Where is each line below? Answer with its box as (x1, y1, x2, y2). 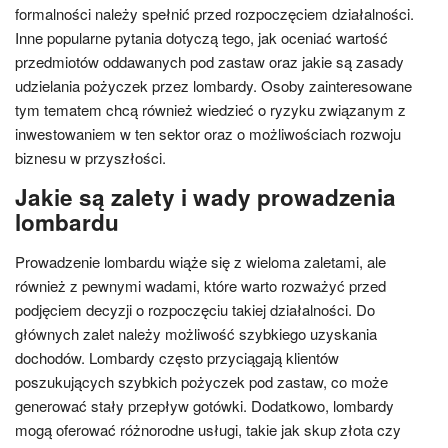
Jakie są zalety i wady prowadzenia (15, 181, 396, 213)
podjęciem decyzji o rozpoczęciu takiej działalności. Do (15, 299, 375, 320)
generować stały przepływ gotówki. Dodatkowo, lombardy (15, 395, 394, 416)
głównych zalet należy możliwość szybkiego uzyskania (15, 323, 377, 344)
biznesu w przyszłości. (15, 147, 166, 168)
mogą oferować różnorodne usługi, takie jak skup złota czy (15, 419, 401, 440)
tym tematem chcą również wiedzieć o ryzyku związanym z (15, 99, 406, 120)
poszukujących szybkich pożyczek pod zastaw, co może (15, 371, 388, 392)
